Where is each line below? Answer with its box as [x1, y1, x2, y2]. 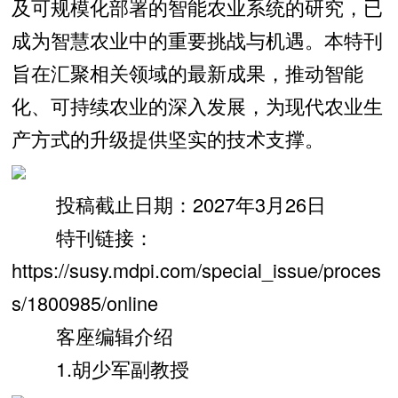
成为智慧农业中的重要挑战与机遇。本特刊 [11, 25, 383, 53]
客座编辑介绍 [11, 321, 173, 349]
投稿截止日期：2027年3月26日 [11, 189, 326, 218]
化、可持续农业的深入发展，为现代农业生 [11, 91, 383, 119]
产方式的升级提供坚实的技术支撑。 [11, 123, 324, 152]
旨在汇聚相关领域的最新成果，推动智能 [11, 58, 363, 86]
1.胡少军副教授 [11, 354, 189, 382]
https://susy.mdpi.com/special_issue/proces [11, 255, 381, 283]
